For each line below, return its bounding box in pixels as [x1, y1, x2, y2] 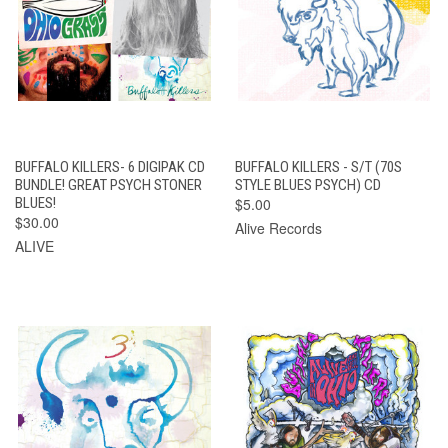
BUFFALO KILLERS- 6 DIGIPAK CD [15, 157, 205, 176]
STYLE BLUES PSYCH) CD [234, 175, 381, 194]
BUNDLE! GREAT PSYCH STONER [15, 175, 202, 194]
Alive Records [234, 217, 322, 238]
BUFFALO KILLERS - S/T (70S [234, 157, 402, 176]
